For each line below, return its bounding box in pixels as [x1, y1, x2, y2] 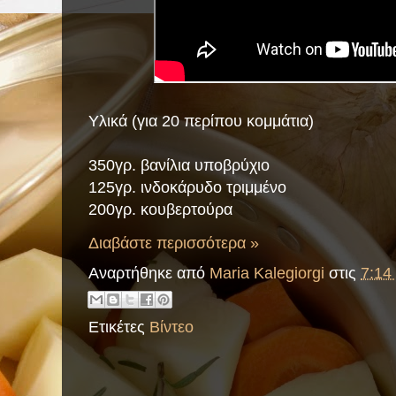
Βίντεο [149, 317, 194, 337]
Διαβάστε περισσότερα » [88, 233, 259, 253]
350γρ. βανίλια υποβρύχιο [88, 156, 270, 175]
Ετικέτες [88, 317, 149, 337]
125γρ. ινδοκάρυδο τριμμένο [88, 178, 286, 197]
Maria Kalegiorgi [209, 263, 324, 282]
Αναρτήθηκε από [88, 263, 209, 282]
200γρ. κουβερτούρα [88, 200, 232, 219]
